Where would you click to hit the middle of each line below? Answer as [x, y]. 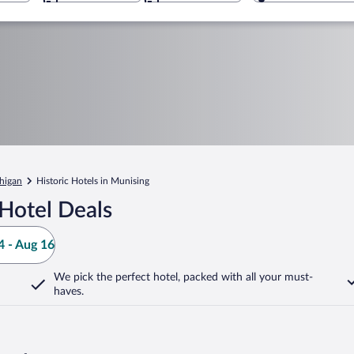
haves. [69, 292]
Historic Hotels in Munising [93, 181]
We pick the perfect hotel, [117, 277]
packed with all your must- [247, 277]
